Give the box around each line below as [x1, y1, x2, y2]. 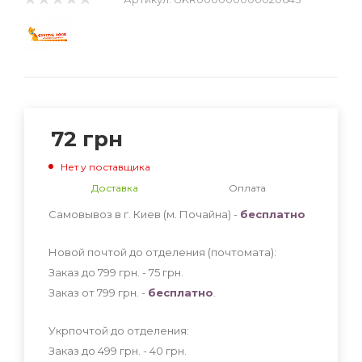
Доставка [91, 181, 138, 194]
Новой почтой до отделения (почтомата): [48, 245, 276, 259]
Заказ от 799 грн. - [48, 285, 148, 299]
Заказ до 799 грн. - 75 [48, 265, 162, 279]
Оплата [229, 181, 266, 194]
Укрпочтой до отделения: [48, 323, 189, 337]
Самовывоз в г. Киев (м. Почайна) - [48, 207, 240, 221]
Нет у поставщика [61, 160, 150, 173]
